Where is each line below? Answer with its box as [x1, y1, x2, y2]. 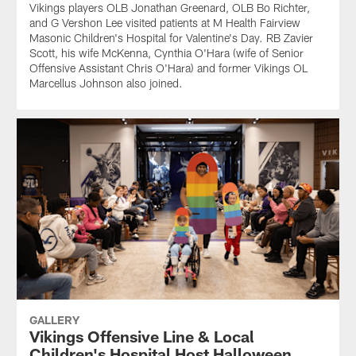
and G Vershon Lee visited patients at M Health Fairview [29, 16, 300, 30]
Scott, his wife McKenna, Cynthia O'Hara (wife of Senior [29, 46, 304, 60]
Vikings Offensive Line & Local [29, 327, 254, 346]
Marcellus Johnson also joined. [29, 76, 183, 91]
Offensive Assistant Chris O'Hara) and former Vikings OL [29, 61, 308, 75]
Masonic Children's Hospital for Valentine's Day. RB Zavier [29, 31, 313, 45]
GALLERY [29, 313, 79, 327]
